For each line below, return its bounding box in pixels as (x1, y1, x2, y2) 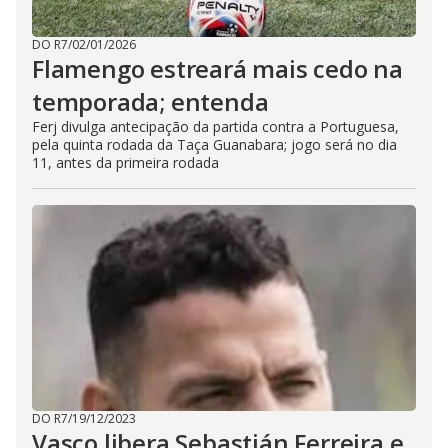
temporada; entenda (32, 84, 269, 118)
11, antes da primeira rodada (32, 152, 219, 172)
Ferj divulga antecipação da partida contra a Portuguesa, (32, 116, 399, 136)
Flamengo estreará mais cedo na (32, 51, 403, 85)
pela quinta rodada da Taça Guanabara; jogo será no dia (32, 134, 397, 154)
